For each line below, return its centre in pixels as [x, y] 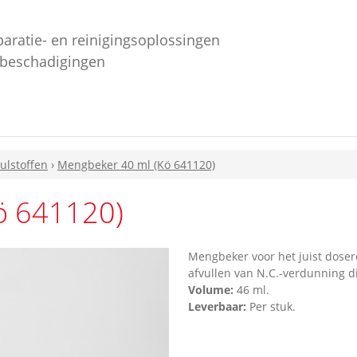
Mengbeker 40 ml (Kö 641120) [136, 165]
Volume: [212, 290]
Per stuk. [271, 307]
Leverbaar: [217, 307]
